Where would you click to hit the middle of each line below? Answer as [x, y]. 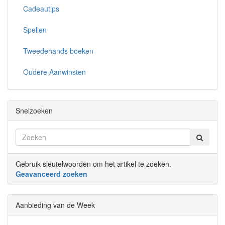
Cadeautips [41, 8]
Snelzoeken [34, 110]
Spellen [35, 29]
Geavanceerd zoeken [51, 174]
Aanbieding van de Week [55, 205]
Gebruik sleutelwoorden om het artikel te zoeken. [93, 163]
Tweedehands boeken [58, 50]
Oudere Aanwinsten [54, 72]
